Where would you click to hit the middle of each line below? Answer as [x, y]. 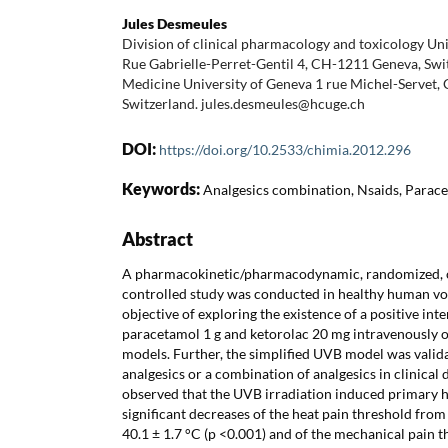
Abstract [157, 238]
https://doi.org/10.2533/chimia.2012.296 [285, 149]
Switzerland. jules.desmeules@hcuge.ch [243, 103]
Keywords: [162, 188]
